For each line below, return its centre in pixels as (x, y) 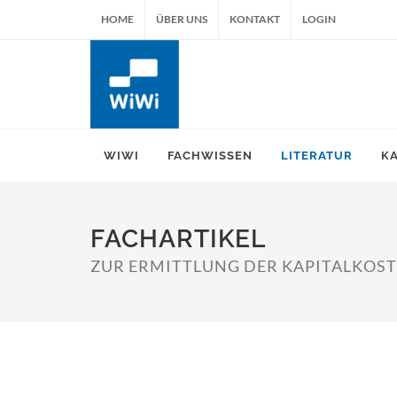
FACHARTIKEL (178, 239)
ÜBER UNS (182, 19)
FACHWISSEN (210, 156)
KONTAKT (255, 19)
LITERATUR (317, 156)
